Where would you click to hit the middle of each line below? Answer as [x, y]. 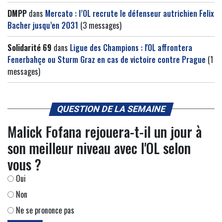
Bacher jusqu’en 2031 [43, 25]
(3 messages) [100, 25]
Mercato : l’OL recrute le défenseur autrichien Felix [130, 13]
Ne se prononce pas [44, 210]
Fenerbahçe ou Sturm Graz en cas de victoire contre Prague [107, 59]
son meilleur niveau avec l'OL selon [99, 148]
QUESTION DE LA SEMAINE [111, 109]
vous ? [24, 164]
